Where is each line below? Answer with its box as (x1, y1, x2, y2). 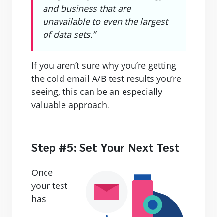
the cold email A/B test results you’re (31, 73, 181, 84)
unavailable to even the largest (43, 15, 168, 27)
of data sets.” (43, 29, 95, 40)
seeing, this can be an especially (31, 86, 162, 97)
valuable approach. (31, 99, 109, 110)
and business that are (43, 2, 131, 14)
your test (31, 180, 67, 191)
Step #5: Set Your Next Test (31, 139, 180, 155)
